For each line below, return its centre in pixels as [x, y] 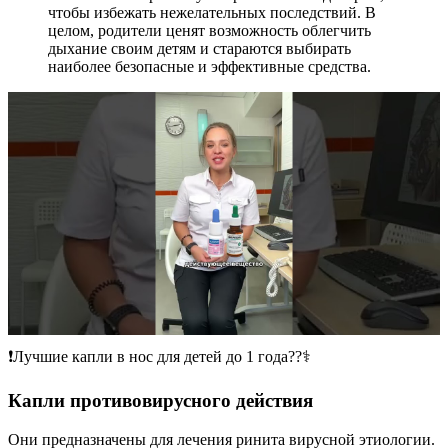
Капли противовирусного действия [160, 401]
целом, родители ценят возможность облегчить [209, 30]
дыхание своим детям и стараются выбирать [199, 48]
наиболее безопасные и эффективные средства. [209, 66]
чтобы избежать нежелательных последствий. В [212, 12]
